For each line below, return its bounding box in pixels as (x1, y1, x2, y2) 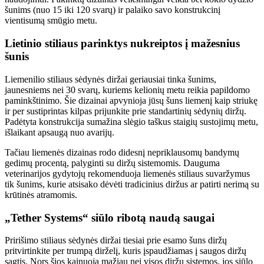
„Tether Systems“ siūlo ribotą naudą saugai (5, 211, 214, 224)
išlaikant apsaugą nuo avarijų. (5, 127, 114, 137)
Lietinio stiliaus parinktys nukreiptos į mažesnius (5, 37, 240, 50)
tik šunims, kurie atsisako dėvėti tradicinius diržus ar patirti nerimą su (5, 179, 259, 189)
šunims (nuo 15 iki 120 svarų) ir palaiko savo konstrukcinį (5, 5, 220, 15)
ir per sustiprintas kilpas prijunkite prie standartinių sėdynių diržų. (5, 105, 246, 116)
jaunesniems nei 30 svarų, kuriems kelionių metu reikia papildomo (5, 84, 250, 95)
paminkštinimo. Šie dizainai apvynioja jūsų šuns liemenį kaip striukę (5, 95, 258, 105)
